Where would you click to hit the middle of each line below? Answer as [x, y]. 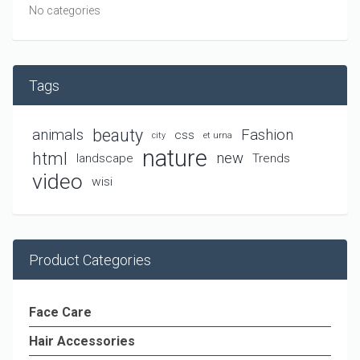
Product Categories [90, 260]
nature [175, 159]
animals [58, 135]
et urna [218, 136]
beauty [118, 136]
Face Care [60, 313]
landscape [105, 159]
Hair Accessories [82, 342]
